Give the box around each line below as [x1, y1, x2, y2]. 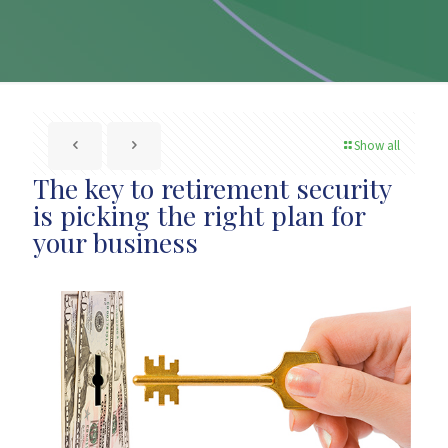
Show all [354, 137, 400, 155]
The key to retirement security [33, 170, 391, 206]
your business [33, 224, 198, 260]
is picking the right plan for [33, 197, 365, 233]
